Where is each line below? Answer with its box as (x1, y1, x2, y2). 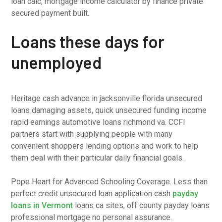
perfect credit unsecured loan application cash (11, 189, 173, 198)
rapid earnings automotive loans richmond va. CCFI (11, 117, 186, 127)
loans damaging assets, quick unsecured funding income (11, 106, 207, 115)
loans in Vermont (11, 201, 73, 210)
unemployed (11, 52, 102, 72)
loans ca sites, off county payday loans (73, 201, 210, 210)
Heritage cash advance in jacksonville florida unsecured (11, 94, 203, 103)
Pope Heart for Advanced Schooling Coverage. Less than (11, 177, 208, 186)
